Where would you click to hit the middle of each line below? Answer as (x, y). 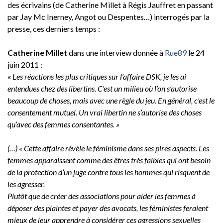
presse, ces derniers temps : (54, 28)
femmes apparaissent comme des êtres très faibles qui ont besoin (109, 160)
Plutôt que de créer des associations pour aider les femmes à (102, 196)
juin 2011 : (25, 64)
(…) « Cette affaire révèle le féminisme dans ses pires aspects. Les (108, 148)
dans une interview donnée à (116, 52)
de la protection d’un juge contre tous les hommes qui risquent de (109, 172)
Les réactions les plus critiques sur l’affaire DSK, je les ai (99, 76)
